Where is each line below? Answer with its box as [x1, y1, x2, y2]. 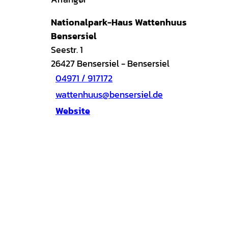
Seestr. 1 [51, 42, 83, 56]
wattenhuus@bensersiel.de [55, 88, 163, 102]
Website [55, 104, 90, 118]
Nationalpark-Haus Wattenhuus [51, 15, 187, 29]
